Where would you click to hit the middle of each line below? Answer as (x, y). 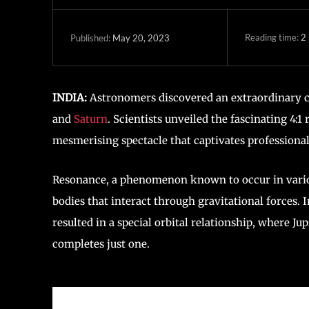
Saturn (91, 119)
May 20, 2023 (141, 38)
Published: (90, 38)
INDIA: (70, 98)
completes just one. (101, 244)
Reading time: (272, 37)
